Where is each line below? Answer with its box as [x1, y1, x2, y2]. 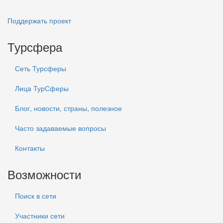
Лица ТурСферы [15, 83, 69, 94]
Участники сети [15, 211, 65, 221]
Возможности [7, 165, 81, 183]
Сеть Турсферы [15, 63, 66, 74]
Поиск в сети [15, 191, 56, 201]
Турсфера [7, 38, 62, 56]
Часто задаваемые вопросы [15, 123, 106, 133]
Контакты [15, 143, 45, 153]
